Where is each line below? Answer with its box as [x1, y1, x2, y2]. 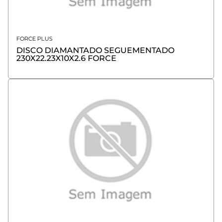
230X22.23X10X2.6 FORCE [16, 54, 116, 63]
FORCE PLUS [16, 35, 53, 43]
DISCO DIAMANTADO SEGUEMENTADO [16, 46, 174, 55]
